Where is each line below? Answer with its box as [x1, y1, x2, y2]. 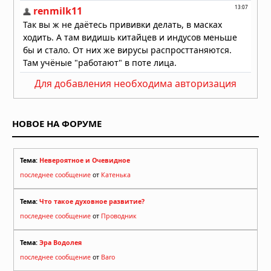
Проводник [101, 211, 137, 220]
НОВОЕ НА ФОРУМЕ [12, 117, 102, 129]
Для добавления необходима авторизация [34, 76, 237, 90]
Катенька [101, 171, 131, 180]
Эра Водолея [39, 238, 82, 247]
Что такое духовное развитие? [39, 197, 145, 206]
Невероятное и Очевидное [39, 156, 130, 165]
